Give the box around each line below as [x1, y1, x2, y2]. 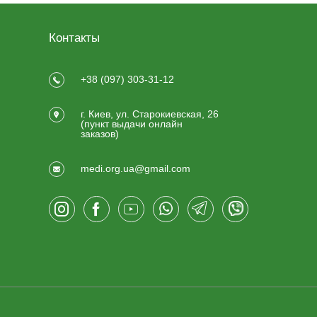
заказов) [80, 128, 119, 139]
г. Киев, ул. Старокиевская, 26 [80, 108, 219, 120]
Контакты [48, 31, 100, 45]
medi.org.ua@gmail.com [80, 163, 190, 174]
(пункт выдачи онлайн [80, 118, 183, 129]
